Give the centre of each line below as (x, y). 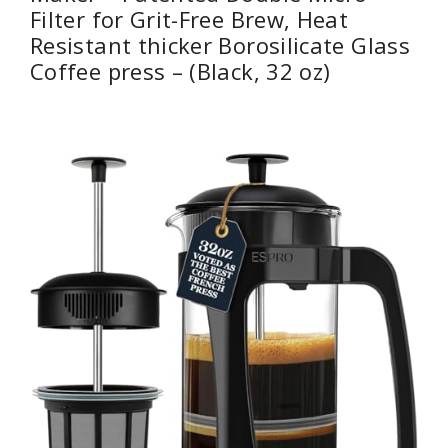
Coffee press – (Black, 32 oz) (180, 71)
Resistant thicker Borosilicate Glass (220, 45)
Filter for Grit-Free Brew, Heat (189, 19)
